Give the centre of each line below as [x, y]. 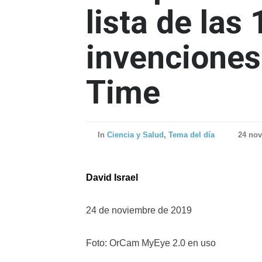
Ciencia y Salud [135, 135]
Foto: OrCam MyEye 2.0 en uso [151, 243]
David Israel [112, 177]
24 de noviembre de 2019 [140, 210]
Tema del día [192, 135]
